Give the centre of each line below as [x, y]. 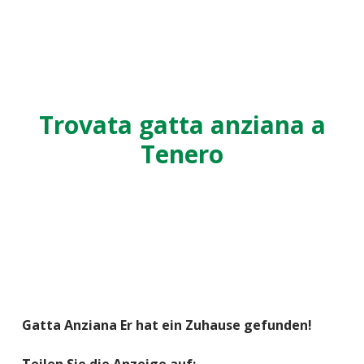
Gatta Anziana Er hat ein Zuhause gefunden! [167, 325]
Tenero [182, 154]
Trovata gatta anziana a [182, 125]
